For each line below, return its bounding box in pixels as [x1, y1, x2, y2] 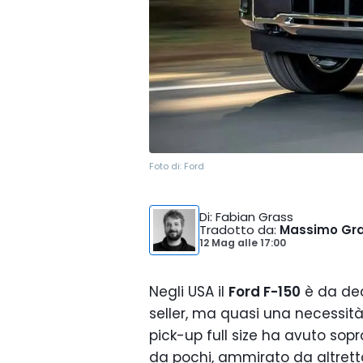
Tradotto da [199, 221, 274, 238]
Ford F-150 [228, 282, 301, 301]
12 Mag [199, 236, 237, 250]
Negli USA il [149, 282, 228, 301]
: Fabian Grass [210, 208, 293, 225]
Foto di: [149, 160, 184, 173]
